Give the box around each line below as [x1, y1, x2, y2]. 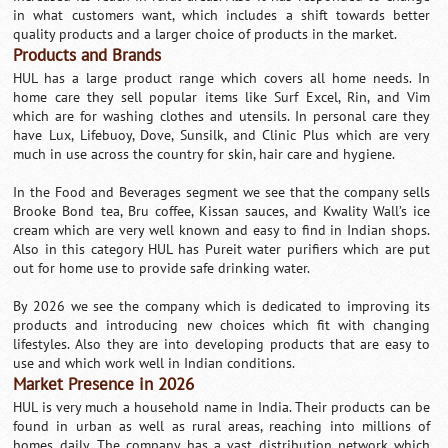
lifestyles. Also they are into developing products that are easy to [13, 335, 431, 353]
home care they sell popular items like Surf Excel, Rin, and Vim [13, 88, 431, 106]
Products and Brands [13, 45, 162, 66]
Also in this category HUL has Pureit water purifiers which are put [13, 240, 431, 258]
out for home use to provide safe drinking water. [13, 259, 311, 277]
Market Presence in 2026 [13, 374, 195, 395]
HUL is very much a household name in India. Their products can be [13, 398, 431, 416]
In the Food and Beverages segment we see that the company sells [13, 183, 431, 201]
